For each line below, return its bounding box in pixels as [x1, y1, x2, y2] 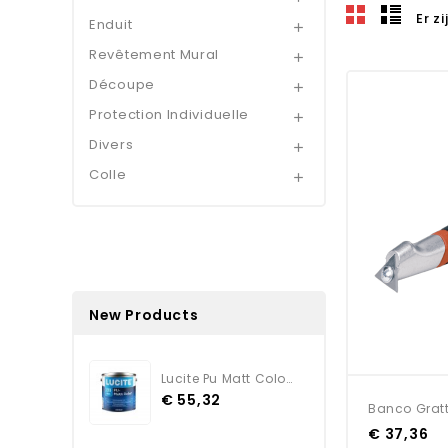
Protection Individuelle [89, 104, 250, 124]
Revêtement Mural [89, 44, 220, 64]
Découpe [89, 74, 155, 94]
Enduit [89, 14, 133, 34]
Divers [89, 134, 134, 154]
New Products [89, 304, 199, 325]
